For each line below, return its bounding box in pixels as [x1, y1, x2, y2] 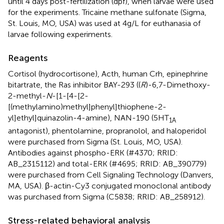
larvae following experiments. [8, 29, 112, 39]
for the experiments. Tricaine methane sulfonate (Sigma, [8, 7, 206, 17]
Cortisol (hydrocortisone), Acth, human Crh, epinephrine [8, 68, 208, 78]
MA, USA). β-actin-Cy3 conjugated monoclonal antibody [8, 180, 211, 190]
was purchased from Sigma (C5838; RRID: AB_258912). [8, 191, 205, 201]
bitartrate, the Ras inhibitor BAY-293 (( [8, 79, 140, 89]
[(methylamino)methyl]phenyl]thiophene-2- [8, 101, 166, 111]
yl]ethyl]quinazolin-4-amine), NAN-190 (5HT [8, 112, 169, 122]
